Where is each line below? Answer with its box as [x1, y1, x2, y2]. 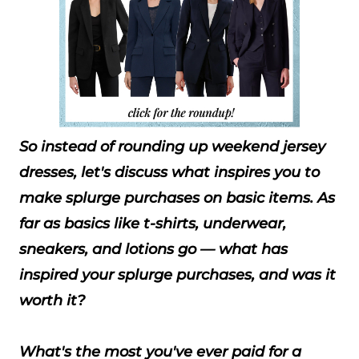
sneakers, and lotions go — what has [19, 240, 288, 258]
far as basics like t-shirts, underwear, [19, 215, 286, 232]
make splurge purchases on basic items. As [19, 189, 335, 207]
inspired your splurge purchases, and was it [19, 266, 336, 284]
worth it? [19, 292, 85, 309]
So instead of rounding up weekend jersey [19, 138, 325, 155]
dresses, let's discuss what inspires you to [19, 163, 320, 181]
